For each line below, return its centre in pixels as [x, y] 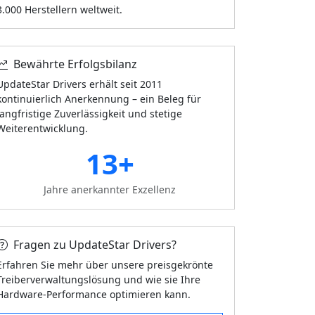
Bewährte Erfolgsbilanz [75, 64]
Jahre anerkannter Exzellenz [110, 189]
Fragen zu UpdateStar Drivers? [95, 245]
